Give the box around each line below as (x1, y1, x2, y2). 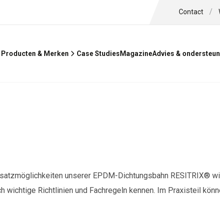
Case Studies (77, 50, 120, 57)
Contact (179, 7, 204, 16)
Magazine (120, 50, 152, 57)
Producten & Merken (1, 50, 69, 58)
